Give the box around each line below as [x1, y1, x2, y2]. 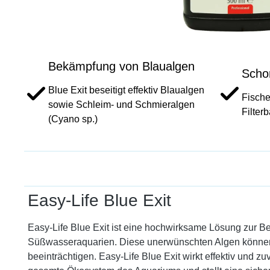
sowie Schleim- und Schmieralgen [48, 99, 195, 110]
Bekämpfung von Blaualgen [48, 60, 195, 73]
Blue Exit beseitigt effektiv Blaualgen [48, 85, 204, 95]
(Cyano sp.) [48, 114, 98, 124]
